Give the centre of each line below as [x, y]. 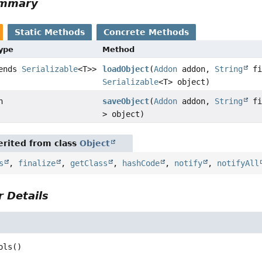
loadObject [126, 69]
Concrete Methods [146, 32]
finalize [37, 163]
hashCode [141, 163]
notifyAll [238, 163]
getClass [89, 163]
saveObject [126, 101]
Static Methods [50, 32]
